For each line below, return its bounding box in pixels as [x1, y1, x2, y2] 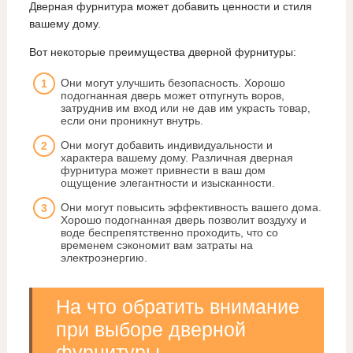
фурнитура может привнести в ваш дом [60, 164, 266, 177]
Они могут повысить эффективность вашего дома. [60, 201, 321, 214]
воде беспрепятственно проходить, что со [60, 226, 278, 240]
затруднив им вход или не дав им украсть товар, [60, 102, 310, 115]
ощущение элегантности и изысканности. [60, 176, 275, 190]
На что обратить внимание [55, 295, 299, 318]
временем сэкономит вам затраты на [60, 239, 253, 252]
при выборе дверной [55, 318, 246, 341]
